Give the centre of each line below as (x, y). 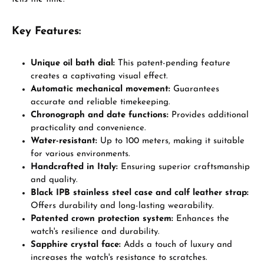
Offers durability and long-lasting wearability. (122, 206)
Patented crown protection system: (102, 219)
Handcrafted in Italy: (74, 167)
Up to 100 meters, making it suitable (171, 141)
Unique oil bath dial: (73, 63)
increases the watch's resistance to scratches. (119, 258)
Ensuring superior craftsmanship (184, 167)
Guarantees (195, 89)
